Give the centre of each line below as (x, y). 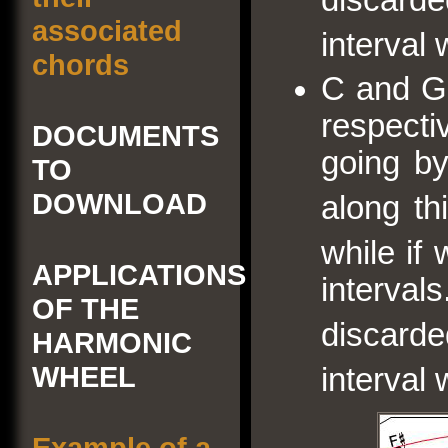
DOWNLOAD (119, 203)
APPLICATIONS (139, 274)
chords (80, 64)
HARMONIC (112, 342)
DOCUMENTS (125, 135)
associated (107, 30)
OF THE (85, 308)
